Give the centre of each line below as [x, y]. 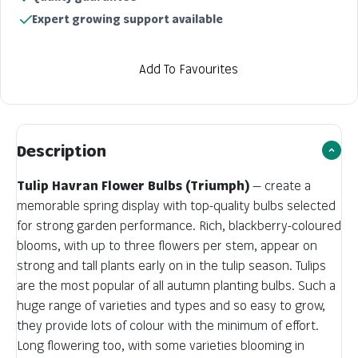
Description [62, 150]
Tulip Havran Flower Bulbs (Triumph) [133, 185]
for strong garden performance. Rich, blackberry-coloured [179, 225]
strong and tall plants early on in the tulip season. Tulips [171, 265]
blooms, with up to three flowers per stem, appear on [167, 245]
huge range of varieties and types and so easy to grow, [171, 305]
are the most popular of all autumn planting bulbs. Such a [176, 285]
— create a [280, 185]
